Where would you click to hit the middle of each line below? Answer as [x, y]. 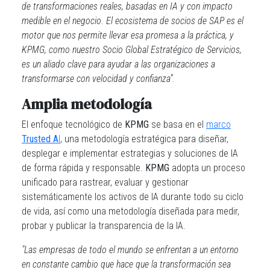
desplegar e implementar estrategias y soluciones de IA [130, 153]
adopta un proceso [207, 168]
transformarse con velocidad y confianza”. [98, 79]
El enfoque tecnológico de [73, 124]
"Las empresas [49, 250]
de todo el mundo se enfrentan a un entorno [158, 250]
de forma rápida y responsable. [83, 168]
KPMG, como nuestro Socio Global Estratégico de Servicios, [132, 50]
